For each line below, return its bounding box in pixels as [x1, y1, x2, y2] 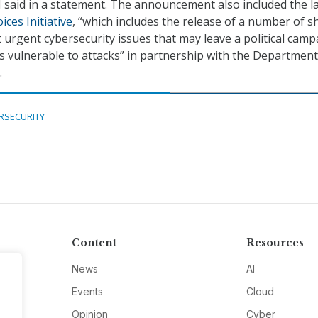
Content [71, 236, 116, 250]
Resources [246, 236, 305, 250]
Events [71, 285, 103, 298]
